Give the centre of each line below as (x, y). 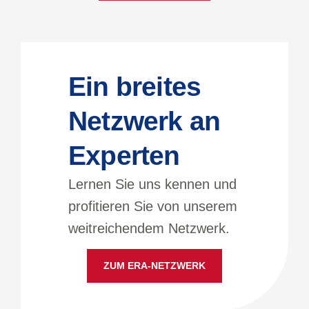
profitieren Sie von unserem (153, 206)
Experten (124, 155)
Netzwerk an (144, 121)
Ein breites (135, 86)
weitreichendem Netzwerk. (149, 228)
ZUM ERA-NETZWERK (154, 266)
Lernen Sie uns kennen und (152, 184)
